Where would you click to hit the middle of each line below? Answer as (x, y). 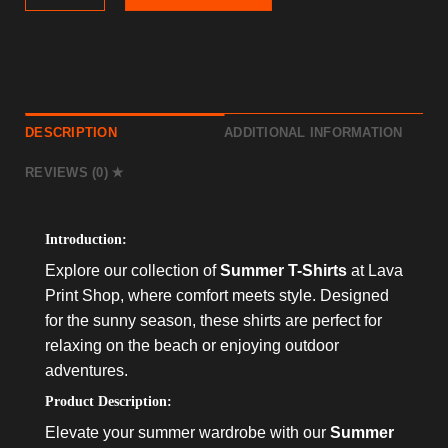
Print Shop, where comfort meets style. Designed (217, 295)
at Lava (375, 270)
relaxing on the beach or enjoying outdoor (192, 345)
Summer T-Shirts (283, 270)
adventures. (86, 370)
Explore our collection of (132, 270)
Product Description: (108, 401)
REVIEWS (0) (69, 172)
